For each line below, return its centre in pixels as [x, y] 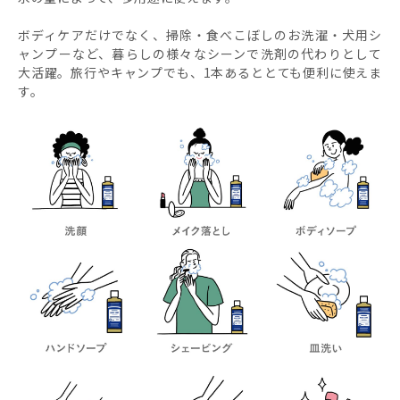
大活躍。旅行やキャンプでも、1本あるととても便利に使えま [200, 72]
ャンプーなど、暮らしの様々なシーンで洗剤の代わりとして [200, 53]
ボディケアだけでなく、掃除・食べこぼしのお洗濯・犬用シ [200, 34]
